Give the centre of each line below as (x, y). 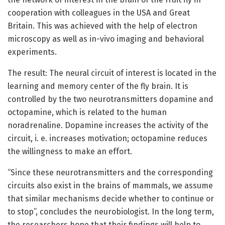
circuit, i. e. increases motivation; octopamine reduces (107, 139)
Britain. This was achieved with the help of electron (102, 26)
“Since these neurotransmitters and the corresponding (110, 173)
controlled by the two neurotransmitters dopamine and (110, 99)
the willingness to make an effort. (70, 152)
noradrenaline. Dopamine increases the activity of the (108, 126)
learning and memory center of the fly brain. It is (98, 86)
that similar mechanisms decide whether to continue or (111, 199)
